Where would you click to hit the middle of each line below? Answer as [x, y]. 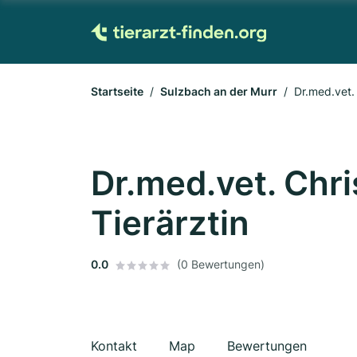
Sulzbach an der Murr [219, 91]
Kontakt [114, 346]
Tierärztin [170, 223]
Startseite [117, 91]
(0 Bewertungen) [221, 264]
